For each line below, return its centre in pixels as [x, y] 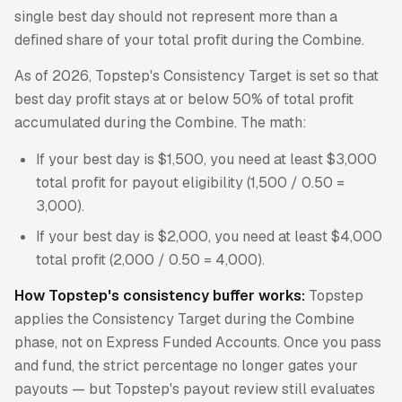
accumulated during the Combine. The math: [161, 123]
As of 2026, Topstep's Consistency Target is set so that [197, 76]
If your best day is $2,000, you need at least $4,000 [209, 236]
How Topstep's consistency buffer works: [160, 296]
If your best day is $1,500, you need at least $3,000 [206, 159]
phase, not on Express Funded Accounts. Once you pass [198, 343]
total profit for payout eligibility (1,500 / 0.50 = [190, 182]
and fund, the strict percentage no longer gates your [186, 366]
